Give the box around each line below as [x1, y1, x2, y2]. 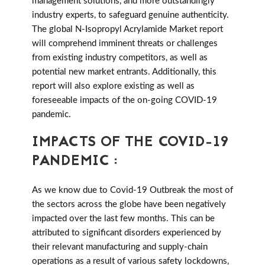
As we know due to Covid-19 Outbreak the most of [32, 186, 233, 195]
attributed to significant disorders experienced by [32, 228, 221, 238]
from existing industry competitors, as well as [32, 53, 208, 63]
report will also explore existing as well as [32, 82, 195, 91]
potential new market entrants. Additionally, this [32, 67, 216, 77]
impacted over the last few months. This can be [32, 214, 215, 224]
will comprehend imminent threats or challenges [32, 39, 218, 49]
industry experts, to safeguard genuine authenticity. [32, 11, 229, 20]
